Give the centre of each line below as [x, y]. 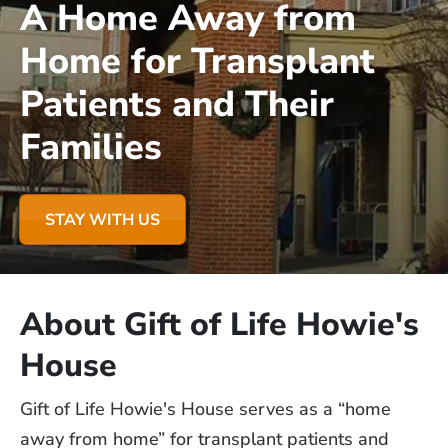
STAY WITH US [102, 220]
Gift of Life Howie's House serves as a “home [205, 409]
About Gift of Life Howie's [219, 324]
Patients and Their [177, 104]
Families [91, 147]
